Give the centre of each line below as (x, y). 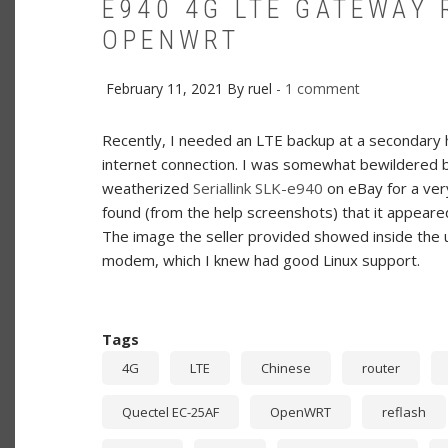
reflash (404, 411)
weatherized (147, 187)
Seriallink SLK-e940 (258, 187)
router (381, 367)
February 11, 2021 (166, 88)
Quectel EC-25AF (170, 411)
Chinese (286, 367)
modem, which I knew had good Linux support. (261, 259)
